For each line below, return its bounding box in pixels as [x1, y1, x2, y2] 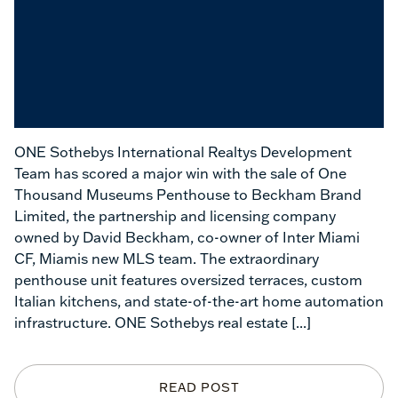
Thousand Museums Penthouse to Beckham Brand [14, 186, 362, 203]
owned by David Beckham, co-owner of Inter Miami [14, 228, 360, 246]
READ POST [158, 379, 240, 395]
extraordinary [229, 250, 319, 267]
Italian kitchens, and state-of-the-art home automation [14, 292, 384, 310]
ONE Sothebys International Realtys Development [14, 143, 352, 161]
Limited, [14, 207, 69, 225]
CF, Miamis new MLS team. [14, 250, 196, 267]
